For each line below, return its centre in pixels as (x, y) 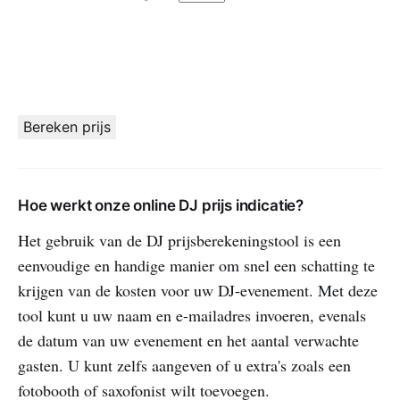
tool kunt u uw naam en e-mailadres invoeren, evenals (192, 315)
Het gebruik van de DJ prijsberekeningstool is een (179, 240)
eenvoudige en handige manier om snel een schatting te (196, 265)
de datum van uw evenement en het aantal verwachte (188, 340)
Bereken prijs (67, 126)
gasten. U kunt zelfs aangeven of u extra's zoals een (184, 365)
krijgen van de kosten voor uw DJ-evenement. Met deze (198, 290)
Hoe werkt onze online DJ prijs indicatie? (161, 205)
